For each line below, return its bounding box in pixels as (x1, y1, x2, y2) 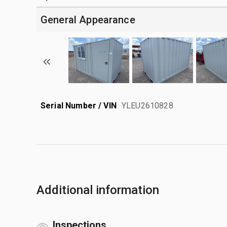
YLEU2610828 (122, 100, 173, 110)
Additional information (36, 182, 159, 197)
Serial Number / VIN (41, 100, 117, 110)
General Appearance (41, 13, 135, 26)
